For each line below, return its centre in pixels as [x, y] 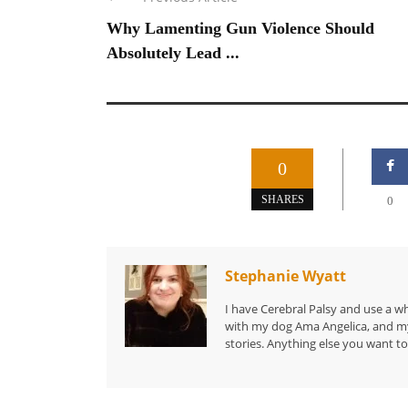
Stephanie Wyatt [286, 275]
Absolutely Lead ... [173, 52]
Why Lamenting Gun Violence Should [240, 28]
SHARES [282, 199]
